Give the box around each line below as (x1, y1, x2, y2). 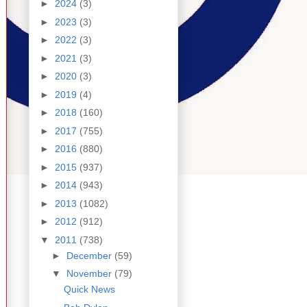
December (66, 249, 114, 261)
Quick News (63, 284, 115, 295)
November (66, 268, 114, 280)
